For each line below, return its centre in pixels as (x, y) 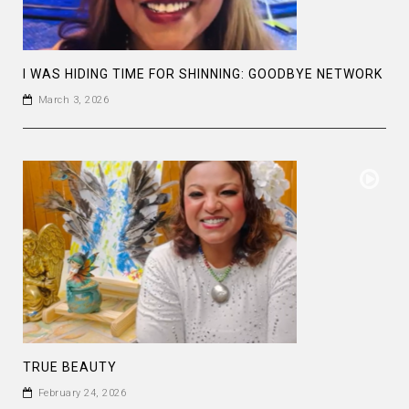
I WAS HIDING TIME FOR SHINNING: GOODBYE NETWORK (203, 74)
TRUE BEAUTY (70, 367)
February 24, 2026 (82, 393)
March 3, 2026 (73, 100)
